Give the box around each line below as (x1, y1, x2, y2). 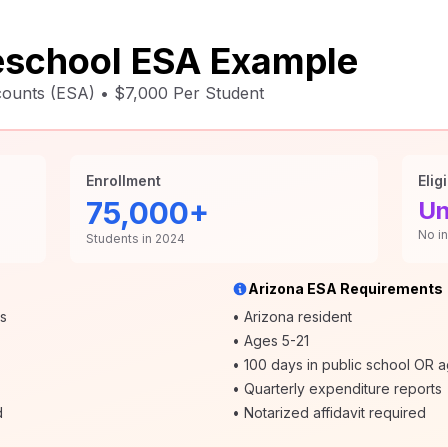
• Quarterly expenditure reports (232, 380, 442, 397)
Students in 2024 (86, 231, 185, 246)
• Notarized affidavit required (232, 404, 426, 421)
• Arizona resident (232, 308, 352, 325)
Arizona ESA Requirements (248, 280, 443, 297)
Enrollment (86, 172, 161, 189)
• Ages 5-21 (232, 332, 309, 349)
